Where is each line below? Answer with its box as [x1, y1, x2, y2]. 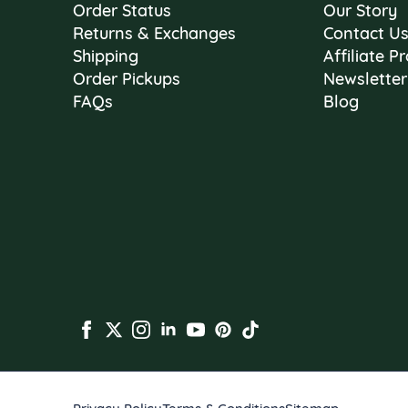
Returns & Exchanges [73, 23, 236, 45]
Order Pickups [73, 68, 180, 90]
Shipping [73, 46, 138, 67]
